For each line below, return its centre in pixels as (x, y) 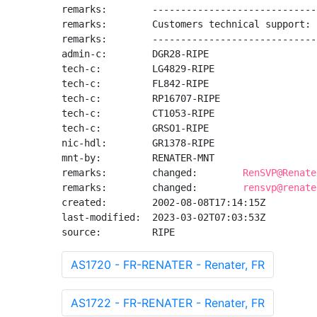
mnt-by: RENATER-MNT (138, 158)
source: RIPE (118, 232)
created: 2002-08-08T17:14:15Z (163, 202)
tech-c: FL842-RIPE (135, 83)
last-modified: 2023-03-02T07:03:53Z (163, 217)
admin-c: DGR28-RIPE (135, 54)
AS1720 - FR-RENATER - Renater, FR (168, 265)
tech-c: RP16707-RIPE (141, 98)
